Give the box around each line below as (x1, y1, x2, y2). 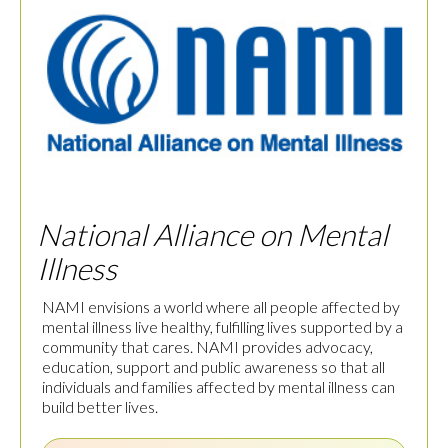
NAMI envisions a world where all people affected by (42, 297, 400, 317)
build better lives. (42, 397, 158, 417)
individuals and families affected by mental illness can (42, 377, 395, 397)
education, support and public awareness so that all (42, 357, 385, 377)
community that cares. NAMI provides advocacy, (42, 337, 373, 357)
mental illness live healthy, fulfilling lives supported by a (42, 317, 403, 337)
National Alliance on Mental (37, 216, 388, 253)
